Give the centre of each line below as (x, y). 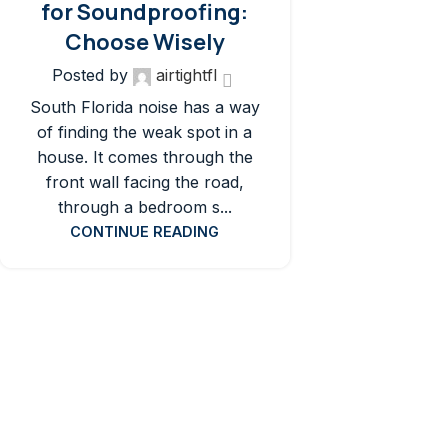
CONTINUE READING (145, 231)
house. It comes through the (144, 156)
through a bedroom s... (144, 206)
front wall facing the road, (144, 181)
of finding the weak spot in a (145, 131)
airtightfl (186, 75)
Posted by (89, 75)
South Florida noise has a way (144, 106)
